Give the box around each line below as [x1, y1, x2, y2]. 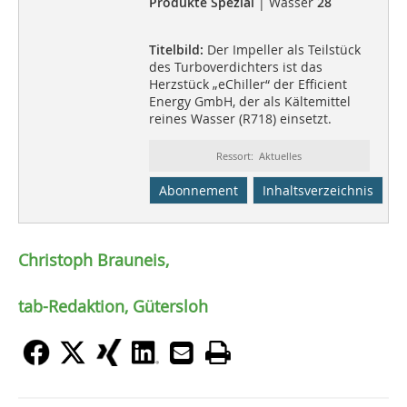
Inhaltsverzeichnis [262, 181, 373, 199]
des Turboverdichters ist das [148, 57, 323, 75]
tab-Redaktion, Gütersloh [18, 294, 208, 317]
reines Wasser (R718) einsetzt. [148, 109, 332, 127]
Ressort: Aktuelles [216, 148, 303, 163]
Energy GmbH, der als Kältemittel [148, 92, 351, 110]
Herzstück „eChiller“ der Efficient [148, 74, 347, 93]
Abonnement [158, 181, 238, 199]
